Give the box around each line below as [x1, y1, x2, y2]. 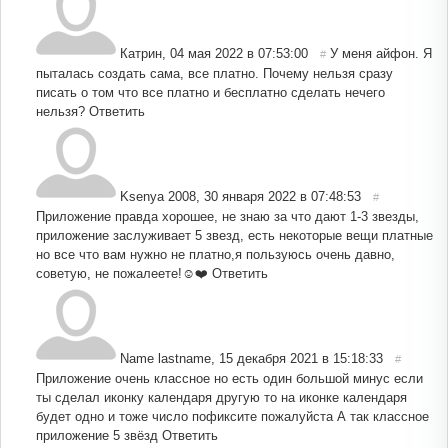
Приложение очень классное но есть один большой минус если [36, 370, 423, 386]
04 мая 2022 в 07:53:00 [170, 45, 308, 61]
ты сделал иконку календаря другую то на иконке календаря [36, 389, 407, 405]
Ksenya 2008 [120, 188, 196, 204]
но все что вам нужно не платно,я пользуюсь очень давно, [36, 246, 395, 262]
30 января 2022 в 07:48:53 [204, 188, 361, 204]
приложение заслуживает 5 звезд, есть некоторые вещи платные [36, 227, 433, 243]
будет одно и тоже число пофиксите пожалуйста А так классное [36, 408, 429, 424]
